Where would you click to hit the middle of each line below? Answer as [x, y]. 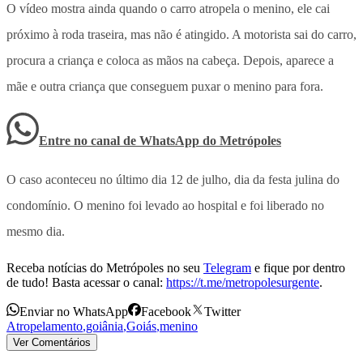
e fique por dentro [298, 267]
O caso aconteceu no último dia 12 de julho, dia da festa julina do [173, 179]
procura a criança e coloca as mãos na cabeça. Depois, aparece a [170, 60]
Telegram [227, 267]
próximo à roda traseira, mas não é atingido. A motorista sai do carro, [181, 34]
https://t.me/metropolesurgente [243, 282]
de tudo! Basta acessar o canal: [85, 282]
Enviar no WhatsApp [74, 311]
